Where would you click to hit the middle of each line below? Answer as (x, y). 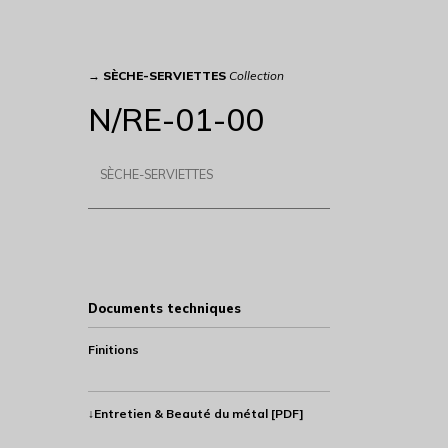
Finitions (113, 349)
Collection (256, 75)
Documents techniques (164, 307)
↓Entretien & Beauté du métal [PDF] (195, 413)
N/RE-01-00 (175, 118)
